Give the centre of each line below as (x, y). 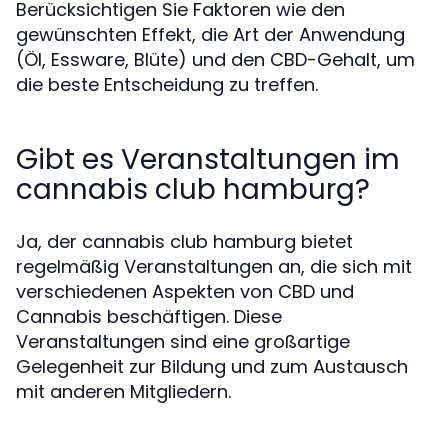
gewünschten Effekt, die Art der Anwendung (210, 34)
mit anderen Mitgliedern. (123, 391)
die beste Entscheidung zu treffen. (167, 84)
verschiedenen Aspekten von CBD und (185, 291)
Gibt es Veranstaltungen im (208, 159)
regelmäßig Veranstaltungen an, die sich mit (214, 266)
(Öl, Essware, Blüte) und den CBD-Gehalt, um (215, 59)
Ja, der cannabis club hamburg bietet (184, 241)
